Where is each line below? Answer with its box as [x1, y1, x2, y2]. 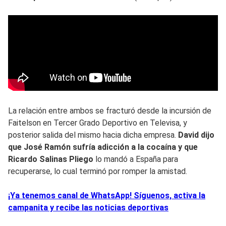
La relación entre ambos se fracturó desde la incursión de [8, 105, 211, 116]
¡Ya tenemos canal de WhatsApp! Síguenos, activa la [8, 190, 205, 200]
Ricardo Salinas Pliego [8, 154, 95, 164]
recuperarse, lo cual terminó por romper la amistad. [8, 166, 187, 176]
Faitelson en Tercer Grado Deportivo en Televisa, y [8, 118, 187, 128]
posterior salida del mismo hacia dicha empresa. [8, 130, 178, 140]
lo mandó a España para [95, 154, 178, 164]
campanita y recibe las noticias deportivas [8, 202, 168, 212]
